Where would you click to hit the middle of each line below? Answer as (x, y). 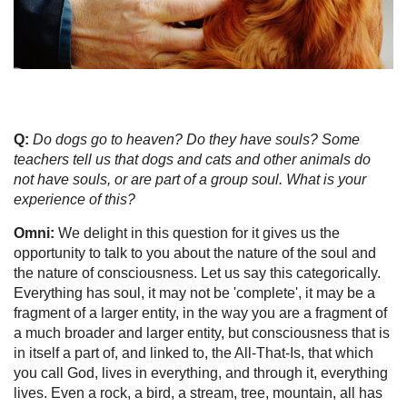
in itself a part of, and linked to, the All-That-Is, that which (194, 352)
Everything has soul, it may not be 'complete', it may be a (194, 293)
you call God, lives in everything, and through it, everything (201, 372)
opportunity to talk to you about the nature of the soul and (195, 253)
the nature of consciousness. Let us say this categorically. (197, 273)
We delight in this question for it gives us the (197, 233)
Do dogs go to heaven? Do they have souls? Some (196, 139)
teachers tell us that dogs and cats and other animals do (192, 159)
